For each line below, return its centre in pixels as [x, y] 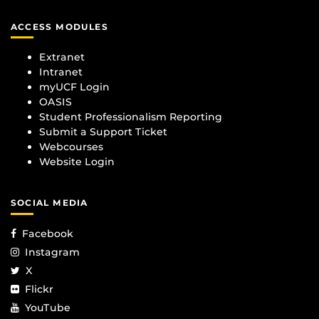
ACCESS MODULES [59, 26]
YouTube [48, 307]
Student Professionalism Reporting [131, 117]
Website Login [77, 162]
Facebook [48, 233]
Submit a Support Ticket [103, 132]
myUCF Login [74, 87]
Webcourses [71, 147]
